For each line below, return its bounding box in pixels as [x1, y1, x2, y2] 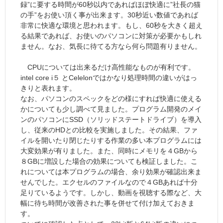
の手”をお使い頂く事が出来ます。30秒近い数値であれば [20, 11, 198, 19]
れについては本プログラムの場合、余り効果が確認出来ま [20, 168, 202, 176]
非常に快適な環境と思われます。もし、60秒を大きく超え [20, 21, 203, 30]
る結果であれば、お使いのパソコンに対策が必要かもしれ [20, 32, 202, 40]
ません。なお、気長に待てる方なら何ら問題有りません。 [20, 42, 202, 51]
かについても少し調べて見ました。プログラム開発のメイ [20, 105, 202, 113]
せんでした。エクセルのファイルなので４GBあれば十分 [20, 178, 198, 187]
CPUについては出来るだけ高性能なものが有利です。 [20, 63, 195, 72]
